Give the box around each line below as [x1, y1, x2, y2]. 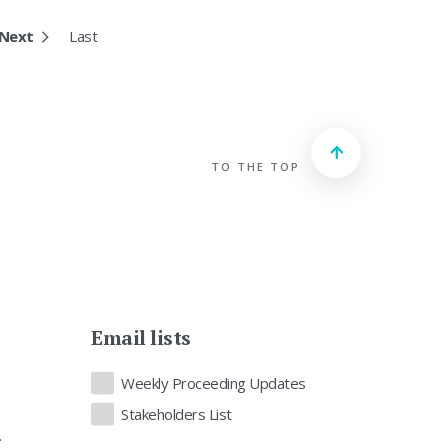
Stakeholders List [121, 404, 232, 425]
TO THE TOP [211, 159, 300, 175]
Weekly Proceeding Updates [121, 373, 306, 394]
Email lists [91, 324, 191, 352]
